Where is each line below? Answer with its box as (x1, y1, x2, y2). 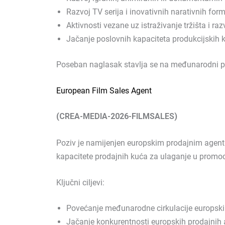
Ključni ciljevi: (56, 178, 104, 188)
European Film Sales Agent (56, 86, 152, 96)
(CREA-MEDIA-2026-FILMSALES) (56, 111, 177, 122)
